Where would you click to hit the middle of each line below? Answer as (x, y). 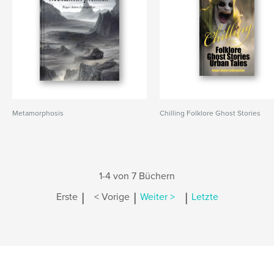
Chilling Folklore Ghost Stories (210, 113)
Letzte (205, 197)
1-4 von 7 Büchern (137, 176)
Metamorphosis (38, 113)
